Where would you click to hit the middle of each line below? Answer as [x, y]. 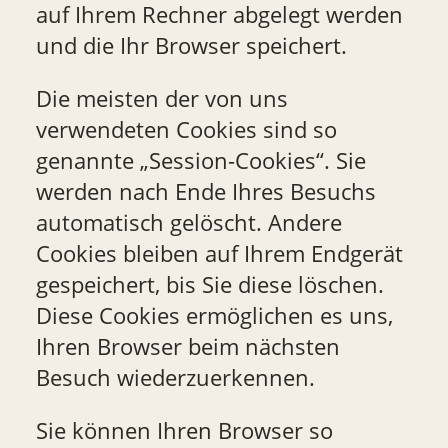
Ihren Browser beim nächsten [187, 347]
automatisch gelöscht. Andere [188, 223]
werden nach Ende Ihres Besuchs [205, 192]
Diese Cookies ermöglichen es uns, [214, 316]
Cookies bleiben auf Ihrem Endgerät [219, 254]
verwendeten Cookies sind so [186, 130]
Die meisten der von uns [161, 99]
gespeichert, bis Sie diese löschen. [209, 285]
